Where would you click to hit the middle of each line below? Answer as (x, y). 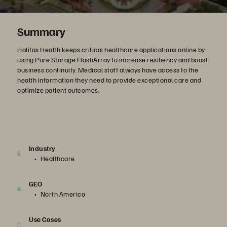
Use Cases (45, 219)
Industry (42, 148)
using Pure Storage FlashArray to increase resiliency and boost (112, 60)
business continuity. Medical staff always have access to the (108, 70)
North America (63, 194)
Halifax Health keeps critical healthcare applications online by (111, 49)
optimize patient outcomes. (58, 90)
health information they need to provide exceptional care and (109, 80)
